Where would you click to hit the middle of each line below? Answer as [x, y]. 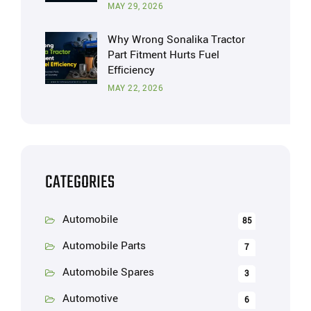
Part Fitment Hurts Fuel [163, 55]
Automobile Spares [108, 272]
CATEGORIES [80, 183]
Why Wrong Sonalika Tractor [176, 40]
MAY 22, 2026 [135, 89]
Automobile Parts [104, 246]
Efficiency [131, 70]
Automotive [90, 299]
